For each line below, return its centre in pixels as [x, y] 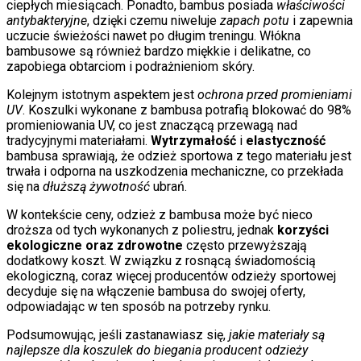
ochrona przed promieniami [275, 95]
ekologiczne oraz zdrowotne [95, 246]
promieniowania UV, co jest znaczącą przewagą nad [152, 126]
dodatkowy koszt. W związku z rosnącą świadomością [161, 261]
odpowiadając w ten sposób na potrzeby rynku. [139, 307]
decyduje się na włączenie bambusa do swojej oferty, [156, 292]
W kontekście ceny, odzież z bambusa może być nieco [160, 215]
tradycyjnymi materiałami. [79, 141]
